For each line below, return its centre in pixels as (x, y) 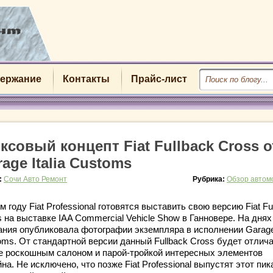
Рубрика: (210, 179)
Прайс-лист (159, 79)
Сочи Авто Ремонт (35, 179)
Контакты (86, 79)
